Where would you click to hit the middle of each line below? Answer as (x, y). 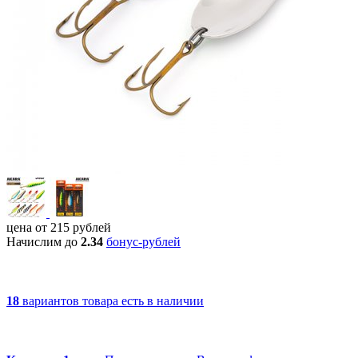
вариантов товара (72, 300)
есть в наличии (163, 300)
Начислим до (44, 241)
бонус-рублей (143, 241)
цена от (28, 227)
